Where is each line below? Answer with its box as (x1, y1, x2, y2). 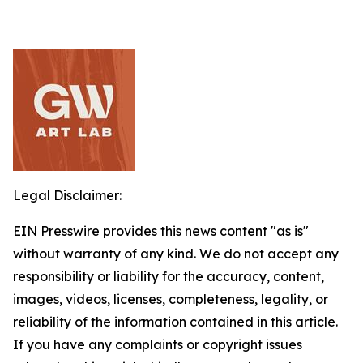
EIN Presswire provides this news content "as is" (13, 223, 309, 239)
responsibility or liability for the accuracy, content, (13, 268, 324, 284)
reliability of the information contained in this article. (13, 314, 338, 330)
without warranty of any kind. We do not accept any (13, 246, 339, 262)
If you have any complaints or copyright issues (13, 336, 302, 352)
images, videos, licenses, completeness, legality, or (13, 291, 328, 307)
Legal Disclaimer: (13, 187, 122, 203)
